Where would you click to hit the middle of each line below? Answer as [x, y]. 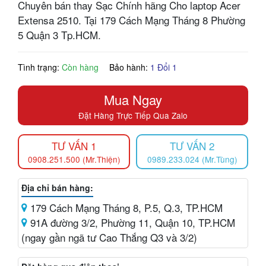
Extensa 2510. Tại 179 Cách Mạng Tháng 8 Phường [132, 20]
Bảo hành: [130, 67]
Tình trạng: [40, 67]
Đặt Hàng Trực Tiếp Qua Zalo [133, 115]
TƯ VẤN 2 [192, 145]
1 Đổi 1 [164, 67]
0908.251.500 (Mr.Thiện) [74, 159]
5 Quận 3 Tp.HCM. [59, 34]
